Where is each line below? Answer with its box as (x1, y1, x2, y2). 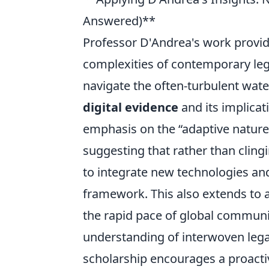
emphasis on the (83, 121, 178, 138)
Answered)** (83, 13, 156, 29)
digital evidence (83, 99, 178, 116)
